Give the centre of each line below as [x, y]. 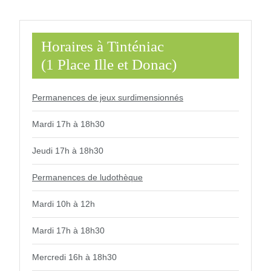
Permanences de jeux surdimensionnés [108, 98]
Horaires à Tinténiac [103, 47]
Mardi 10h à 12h [64, 204]
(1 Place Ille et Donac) [109, 65]
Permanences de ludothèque [87, 178]
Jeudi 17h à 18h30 [68, 151]
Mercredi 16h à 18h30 [74, 257]
